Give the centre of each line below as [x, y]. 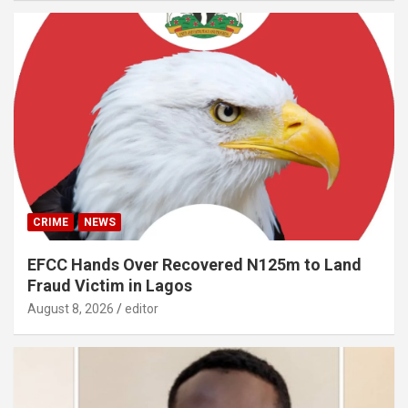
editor [142, 309]
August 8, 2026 [71, 309]
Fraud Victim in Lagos [110, 286]
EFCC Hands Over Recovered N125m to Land [194, 265]
